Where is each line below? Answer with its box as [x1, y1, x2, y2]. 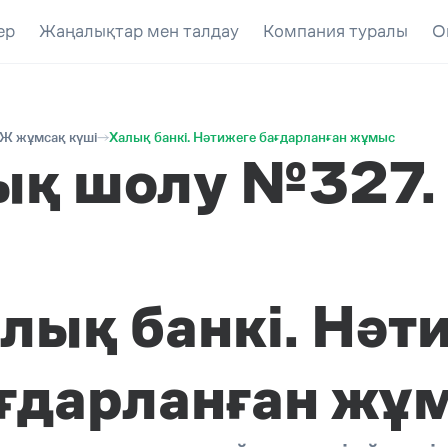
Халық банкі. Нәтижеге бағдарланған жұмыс [109, 129, 395, 145]
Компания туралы [262, 21, 408, 41]
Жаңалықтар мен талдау [38, 21, 239, 41]
